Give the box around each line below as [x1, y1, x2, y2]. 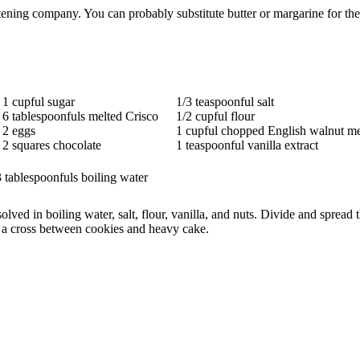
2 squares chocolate [2, 137, 101, 152]
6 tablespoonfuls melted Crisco [2, 108, 158, 123]
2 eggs [2, 123, 35, 137]
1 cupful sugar [2, 94, 75, 108]
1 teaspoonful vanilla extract [175, 137, 318, 152]
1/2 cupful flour [175, 108, 255, 123]
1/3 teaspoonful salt [175, 94, 274, 108]
